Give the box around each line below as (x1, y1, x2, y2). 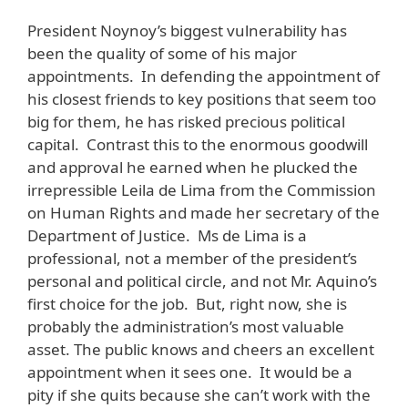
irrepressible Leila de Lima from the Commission (27, 178, 376, 200)
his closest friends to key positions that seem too (27, 87, 376, 109)
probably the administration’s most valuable (27, 315, 344, 337)
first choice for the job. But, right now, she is (27, 292, 347, 314)
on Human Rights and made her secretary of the (27, 201, 380, 223)
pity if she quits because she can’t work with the (27, 383, 371, 405)
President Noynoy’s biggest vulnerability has (27, 19, 347, 41)
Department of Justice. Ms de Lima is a (27, 224, 307, 246)
